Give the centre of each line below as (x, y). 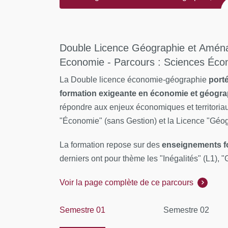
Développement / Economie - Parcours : (140, 19)
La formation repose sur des (111, 145)
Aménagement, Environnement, (126, 8)
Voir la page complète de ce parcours (126, 182)
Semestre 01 (82, 210)
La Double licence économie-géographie (134, 80)
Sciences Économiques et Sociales (133, 30)
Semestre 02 (186, 210)
